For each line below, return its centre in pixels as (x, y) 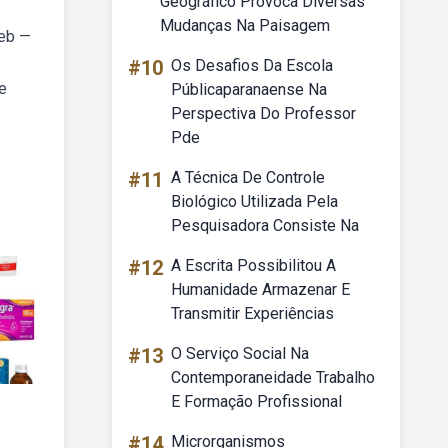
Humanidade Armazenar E (260, 289)
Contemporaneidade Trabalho (273, 377)
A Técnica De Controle (248, 177)
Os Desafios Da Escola (252, 65)
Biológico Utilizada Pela (254, 201)
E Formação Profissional (256, 401)
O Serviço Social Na (240, 353)
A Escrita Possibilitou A (253, 265)
